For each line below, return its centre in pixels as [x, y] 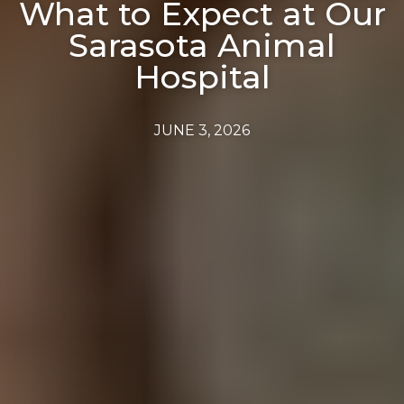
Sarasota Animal [202, 46]
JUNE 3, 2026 [202, 131]
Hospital [202, 77]
